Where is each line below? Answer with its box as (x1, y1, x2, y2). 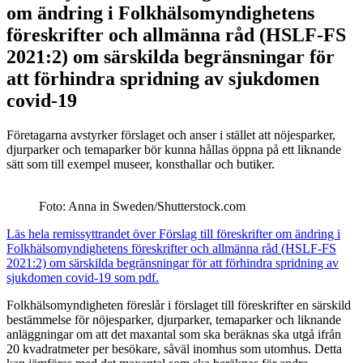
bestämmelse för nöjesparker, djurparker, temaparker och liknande (6, 312, 341, 327)
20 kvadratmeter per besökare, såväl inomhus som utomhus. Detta (6, 341, 342, 356)
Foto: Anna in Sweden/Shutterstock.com (39, 199, 246, 213)
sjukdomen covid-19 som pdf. (6, 270, 159, 284)
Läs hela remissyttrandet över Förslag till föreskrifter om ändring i (6, 226, 340, 241)
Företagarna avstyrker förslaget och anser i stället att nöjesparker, (6, 127, 335, 142)
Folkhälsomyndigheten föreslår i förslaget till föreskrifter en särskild (6, 297, 351, 312)
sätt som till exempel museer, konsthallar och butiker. (6, 156, 275, 171)
